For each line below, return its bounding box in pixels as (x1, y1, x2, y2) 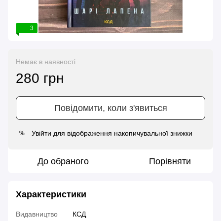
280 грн (16, 71, 64, 86)
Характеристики (16, 189, 86, 200)
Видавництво (16, 210, 58, 219)
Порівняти (148, 156, 191, 167)
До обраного (37, 156, 89, 167)
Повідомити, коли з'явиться (54, 103, 167, 113)
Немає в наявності (16, 58, 75, 66)
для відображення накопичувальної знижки (51, 129, 192, 138)
